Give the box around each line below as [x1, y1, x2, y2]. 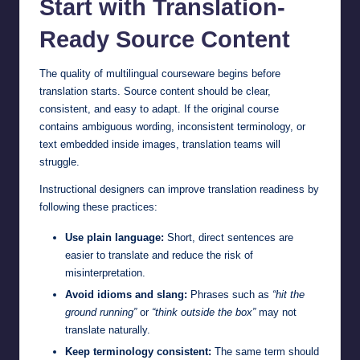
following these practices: [39, 201, 157, 214]
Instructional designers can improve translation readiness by [39, 183, 319, 196]
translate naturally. [65, 324, 150, 337]
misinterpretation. [65, 267, 145, 280]
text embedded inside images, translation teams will [39, 138, 280, 151]
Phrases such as [187, 288, 272, 301]
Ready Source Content [39, 27, 290, 53]
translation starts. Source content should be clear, [39, 85, 271, 98]
